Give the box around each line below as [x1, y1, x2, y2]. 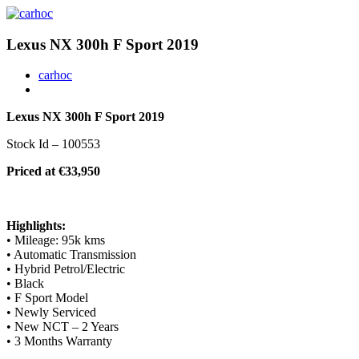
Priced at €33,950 [6, 164, 100, 179]
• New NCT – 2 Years [6, 320, 119, 334]
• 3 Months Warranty [6, 334, 112, 349]
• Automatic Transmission [6, 248, 136, 262]
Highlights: [6, 219, 66, 233]
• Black [6, 276, 44, 291]
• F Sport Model [6, 291, 88, 305]
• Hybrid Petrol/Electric [6, 262, 125, 276]
